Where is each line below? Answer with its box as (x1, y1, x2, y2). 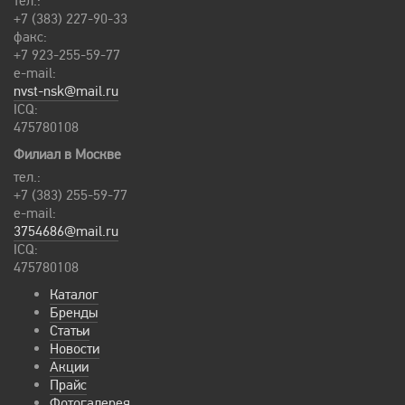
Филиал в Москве (14, 146, 121, 164)
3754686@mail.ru (14, 222, 118, 240)
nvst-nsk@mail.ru (14, 82, 118, 100)
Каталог (50, 286, 99, 304)
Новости (50, 340, 99, 358)
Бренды (50, 304, 98, 322)
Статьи (50, 322, 89, 340)
